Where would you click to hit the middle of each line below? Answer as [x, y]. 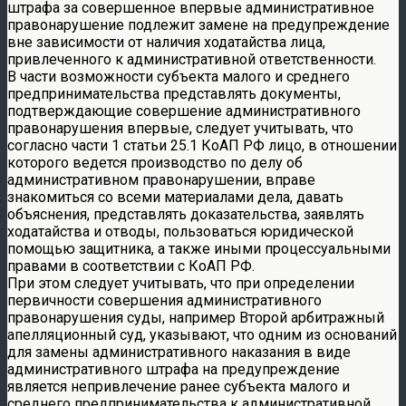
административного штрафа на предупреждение [174, 369]
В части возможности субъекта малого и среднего [179, 76]
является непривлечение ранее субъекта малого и [179, 386]
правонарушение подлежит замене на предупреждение [198, 24]
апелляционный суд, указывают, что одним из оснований [202, 334]
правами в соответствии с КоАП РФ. [131, 266]
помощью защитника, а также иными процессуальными [199, 248]
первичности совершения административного [164, 300]
